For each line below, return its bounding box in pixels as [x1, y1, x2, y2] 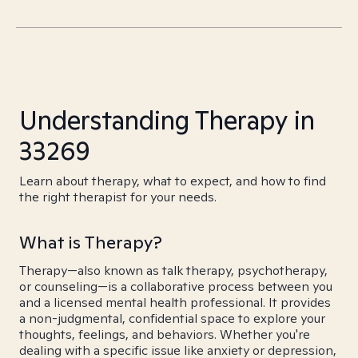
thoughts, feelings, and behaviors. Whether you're [19, 326, 310, 343]
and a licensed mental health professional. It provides [19, 294, 331, 311]
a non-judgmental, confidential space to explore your [19, 310, 325, 327]
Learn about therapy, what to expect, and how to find [19, 173, 326, 189]
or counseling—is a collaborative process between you [19, 278, 332, 295]
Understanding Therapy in [19, 103, 315, 137]
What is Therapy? [19, 231, 162, 253]
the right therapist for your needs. [19, 189, 217, 205]
